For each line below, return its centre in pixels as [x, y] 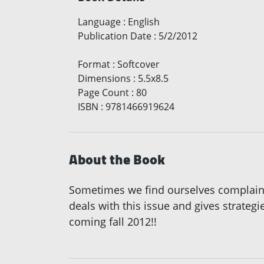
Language [99, 22]
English [144, 22]
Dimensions [104, 78]
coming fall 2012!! [113, 221]
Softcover [138, 64]
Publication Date [115, 36]
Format [94, 64]
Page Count [103, 92]
